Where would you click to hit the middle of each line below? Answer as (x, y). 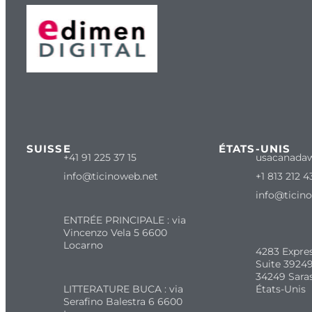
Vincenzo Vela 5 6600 (115, 232)
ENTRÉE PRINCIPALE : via (124, 220)
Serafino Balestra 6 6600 (123, 301)
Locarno (83, 245)
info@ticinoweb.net (110, 176)
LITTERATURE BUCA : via (123, 289)
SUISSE (49, 148)
